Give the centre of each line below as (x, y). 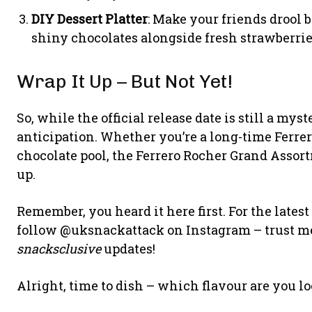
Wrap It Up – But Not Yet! (125, 81)
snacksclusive (59, 249)
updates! (128, 249)
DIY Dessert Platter (89, 19)
